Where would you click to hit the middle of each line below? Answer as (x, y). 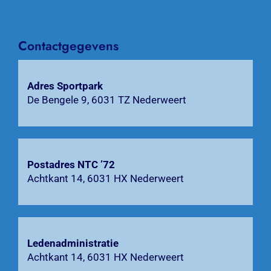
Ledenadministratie (73, 243)
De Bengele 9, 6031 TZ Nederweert (106, 100)
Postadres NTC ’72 (71, 164)
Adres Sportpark (65, 86)
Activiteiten (44, 25)
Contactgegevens (68, 46)
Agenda (37, 59)
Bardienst (40, 93)
